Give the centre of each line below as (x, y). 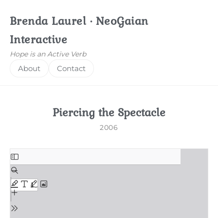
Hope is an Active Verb (48, 54)
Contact (71, 68)
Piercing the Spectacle (109, 112)
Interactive (39, 39)
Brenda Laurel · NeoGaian (79, 21)
